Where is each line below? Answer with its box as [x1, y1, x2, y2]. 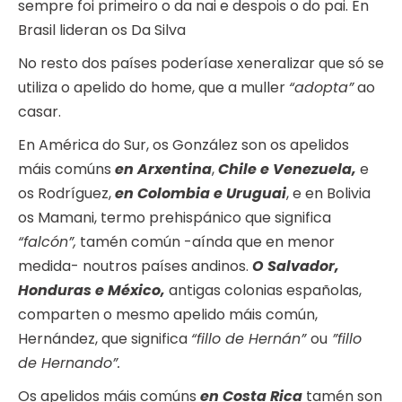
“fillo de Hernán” [191, 328, 310, 350]
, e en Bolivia [286, 183, 371, 205]
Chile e [218, 159, 269, 180]
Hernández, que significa [18, 328, 191, 350]
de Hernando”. [18, 353, 120, 374]
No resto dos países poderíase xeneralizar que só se [18, 53, 384, 74]
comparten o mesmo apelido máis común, [18, 304, 318, 326]
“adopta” [289, 77, 354, 99]
